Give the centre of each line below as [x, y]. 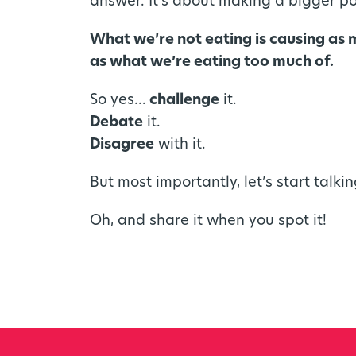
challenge [185, 100]
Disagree [122, 145]
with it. [180, 145]
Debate [117, 122]
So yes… [120, 100]
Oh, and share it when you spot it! [209, 221]
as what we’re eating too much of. [212, 62]
